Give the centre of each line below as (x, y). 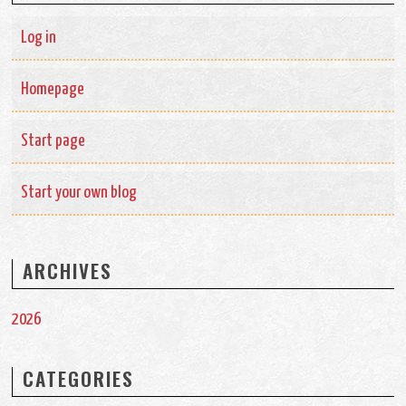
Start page (53, 140)
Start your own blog (79, 192)
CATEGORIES (79, 378)
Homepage (53, 89)
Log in (39, 37)
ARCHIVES (68, 270)
